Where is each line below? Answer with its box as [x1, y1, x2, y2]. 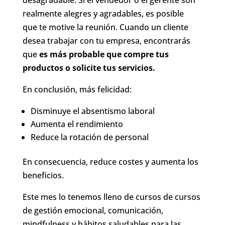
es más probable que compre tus [37, 48, 169, 60]
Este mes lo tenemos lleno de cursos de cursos [22, 191, 200, 202]
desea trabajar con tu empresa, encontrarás [22, 35, 190, 46]
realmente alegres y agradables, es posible [22, 8, 184, 19]
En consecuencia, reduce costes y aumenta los [22, 156, 198, 167]
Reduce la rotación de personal [30, 131, 149, 143]
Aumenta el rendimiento [30, 118, 123, 130]
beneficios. [22, 169, 64, 181]
